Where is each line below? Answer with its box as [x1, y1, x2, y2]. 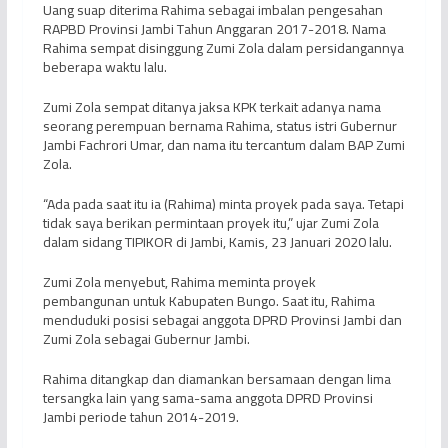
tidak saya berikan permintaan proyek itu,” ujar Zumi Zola [42, 210, 379, 237]
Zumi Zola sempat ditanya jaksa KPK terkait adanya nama [42, 94, 381, 121]
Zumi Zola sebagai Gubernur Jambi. [42, 326, 250, 353]
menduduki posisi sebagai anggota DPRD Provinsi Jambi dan [42, 307, 402, 334]
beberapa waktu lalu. [42, 54, 167, 81]
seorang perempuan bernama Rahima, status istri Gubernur [42, 113, 397, 140]
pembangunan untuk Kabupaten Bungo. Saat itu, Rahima [42, 288, 375, 315]
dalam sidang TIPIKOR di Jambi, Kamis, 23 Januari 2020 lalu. [42, 229, 392, 256]
